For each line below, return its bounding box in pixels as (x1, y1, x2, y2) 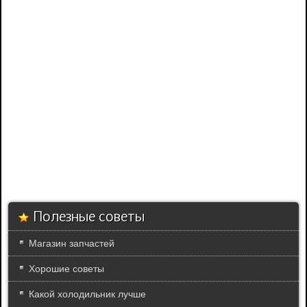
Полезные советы (34, 211, 145, 225)
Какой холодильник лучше (29, 288, 146, 300)
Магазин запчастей (29, 238, 114, 249)
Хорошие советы (29, 263, 104, 275)
